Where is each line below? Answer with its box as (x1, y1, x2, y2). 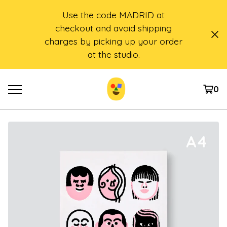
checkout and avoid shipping (55, 22, 172, 33)
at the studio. (87, 49, 140, 60)
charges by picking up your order (45, 35, 182, 47)
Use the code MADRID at (62, 9, 165, 20)
